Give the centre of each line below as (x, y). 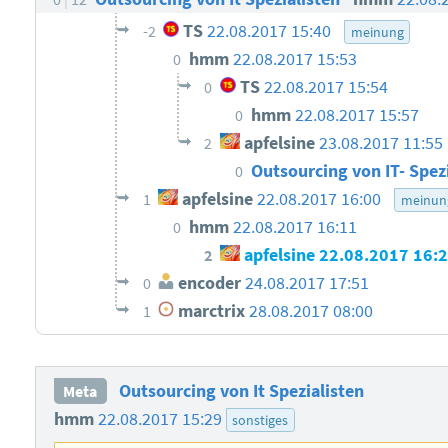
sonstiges (260, 420)
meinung (377, 32)
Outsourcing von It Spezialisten (241, 391)
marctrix (210, 311)
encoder (208, 283)
